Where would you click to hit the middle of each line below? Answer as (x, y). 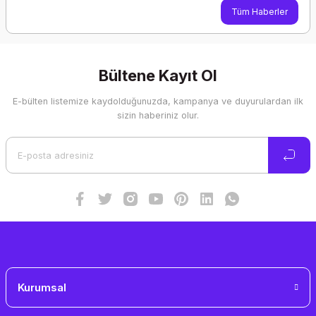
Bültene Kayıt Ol (158, 75)
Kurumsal (42, 287)
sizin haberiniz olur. (158, 115)
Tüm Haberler (260, 12)
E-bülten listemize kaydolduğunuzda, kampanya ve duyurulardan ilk (158, 101)
